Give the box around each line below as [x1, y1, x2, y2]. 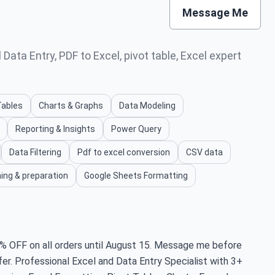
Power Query [111, 124, 161, 134]
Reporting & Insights [15, 124, 95, 134]
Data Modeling [119, 101, 176, 111]
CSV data [186, 147, 223, 158]
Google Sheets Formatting [84, 171, 188, 181]
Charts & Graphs [39, 101, 103, 111]
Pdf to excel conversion [77, 147, 170, 158]
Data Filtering [9, 147, 61, 158]
